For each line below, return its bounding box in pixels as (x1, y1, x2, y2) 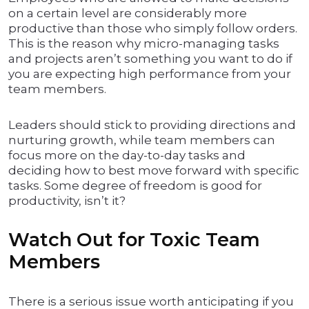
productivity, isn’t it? (8, 194, 126, 208)
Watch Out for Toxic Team (8, 228, 260, 252)
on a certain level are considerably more (8, 6, 247, 21)
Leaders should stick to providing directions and (8, 118, 296, 132)
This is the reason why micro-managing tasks (8, 37, 279, 51)
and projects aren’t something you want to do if (8, 52, 292, 66)
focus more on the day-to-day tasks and (8, 148, 246, 163)
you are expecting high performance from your (8, 67, 291, 81)
